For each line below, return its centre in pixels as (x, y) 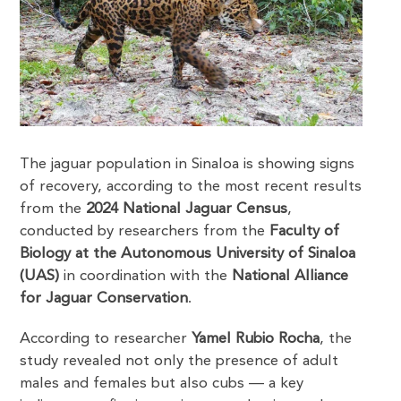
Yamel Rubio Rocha (256, 338)
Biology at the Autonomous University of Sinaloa (188, 253)
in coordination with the (146, 276)
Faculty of (305, 231)
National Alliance (290, 276)
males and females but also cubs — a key (162, 383)
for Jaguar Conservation (104, 298)
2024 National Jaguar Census (187, 209)
